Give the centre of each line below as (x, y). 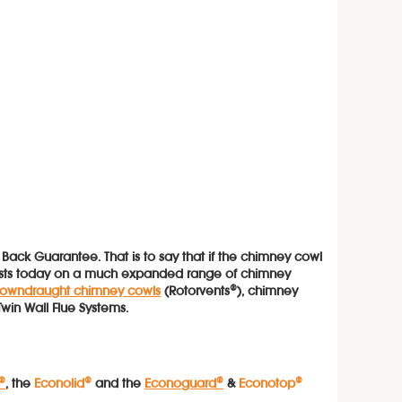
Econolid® (63, 384)
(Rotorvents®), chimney (230, 293)
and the (118, 384)
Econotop (267, 384)
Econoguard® (184, 384)
